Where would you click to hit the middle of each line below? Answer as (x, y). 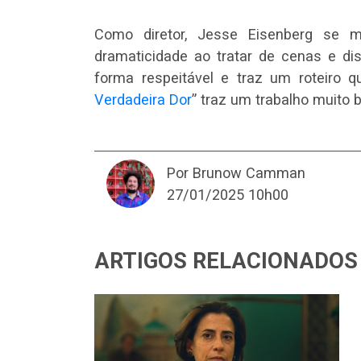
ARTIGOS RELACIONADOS (226, 261)
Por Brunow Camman (236, 172)
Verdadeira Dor (143, 99)
